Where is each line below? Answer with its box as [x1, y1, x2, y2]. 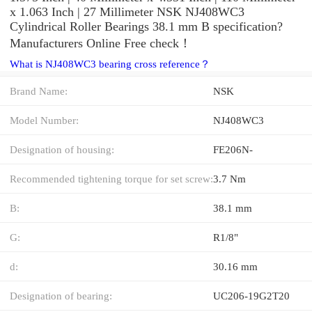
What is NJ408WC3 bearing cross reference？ [10, 58, 210, 70]
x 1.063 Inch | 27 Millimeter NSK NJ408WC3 [10, 4, 244, 19]
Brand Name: [10, 84, 68, 97]
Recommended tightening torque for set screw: [10, 172, 213, 185]
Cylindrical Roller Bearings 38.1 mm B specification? [10, 19, 283, 33]
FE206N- [213, 143, 253, 155]
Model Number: [10, 114, 79, 126]
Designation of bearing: [10, 289, 112, 302]
